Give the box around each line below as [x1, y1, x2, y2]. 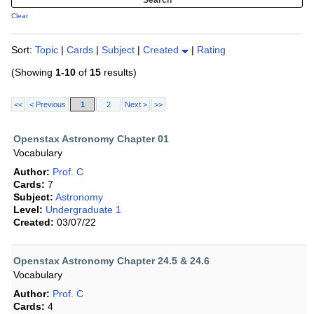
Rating [197, 44, 226, 56]
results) [101, 67, 137, 78]
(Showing [11, 67, 55, 78]
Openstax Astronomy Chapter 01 [13, 133, 169, 145]
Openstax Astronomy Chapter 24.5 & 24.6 [13, 255, 210, 267]
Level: [13, 204, 43, 216]
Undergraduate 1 [46, 204, 121, 216]
